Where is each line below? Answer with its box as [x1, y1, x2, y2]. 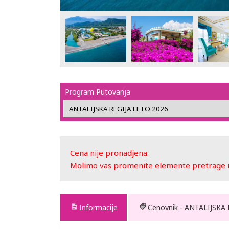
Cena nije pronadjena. [70, 148, 149, 158]
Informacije [79, 202, 118, 212]
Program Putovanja [65, 87, 130, 97]
